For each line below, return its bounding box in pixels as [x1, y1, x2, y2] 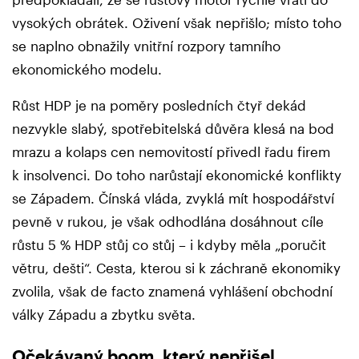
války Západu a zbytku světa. [12, 306, 196, 323]
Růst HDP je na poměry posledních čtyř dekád [12, 97, 306, 114]
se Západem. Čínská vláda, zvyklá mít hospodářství [12, 190, 334, 207]
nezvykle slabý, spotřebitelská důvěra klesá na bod [12, 120, 334, 137]
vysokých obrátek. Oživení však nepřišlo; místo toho [12, 14, 341, 31]
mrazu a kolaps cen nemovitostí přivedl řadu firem [12, 143, 330, 160]
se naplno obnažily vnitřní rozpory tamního [12, 38, 280, 54]
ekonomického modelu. [12, 61, 162, 78]
